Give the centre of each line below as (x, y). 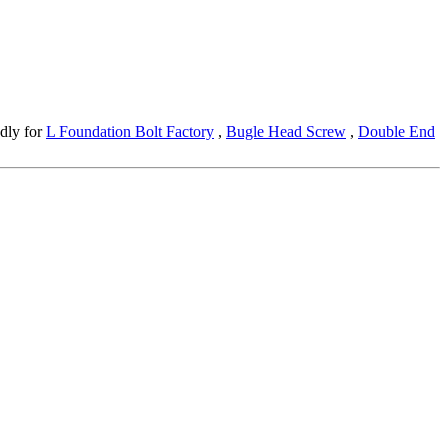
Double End (396, 132)
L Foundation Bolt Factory (130, 132)
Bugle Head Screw (286, 132)
